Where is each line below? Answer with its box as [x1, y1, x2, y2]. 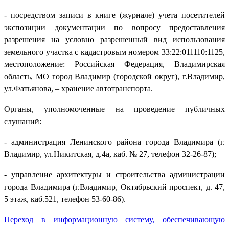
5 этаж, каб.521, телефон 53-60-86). [4, 194, 126, 203]
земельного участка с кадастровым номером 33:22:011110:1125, [4, 47, 225, 56]
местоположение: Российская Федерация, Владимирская [4, 59, 225, 68]
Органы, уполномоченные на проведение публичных [4, 104, 225, 113]
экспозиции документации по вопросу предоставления [4, 22, 225, 32]
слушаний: [4, 117, 41, 126]
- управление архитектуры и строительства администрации [4, 170, 225, 179]
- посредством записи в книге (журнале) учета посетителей [4, 10, 225, 19]
